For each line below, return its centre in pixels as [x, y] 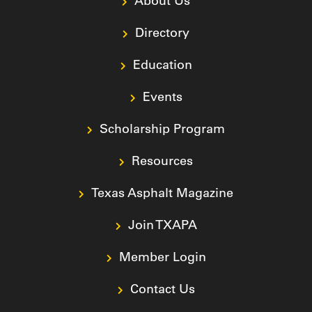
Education [162, 65]
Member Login [162, 257]
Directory [162, 33]
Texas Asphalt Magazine [162, 193]
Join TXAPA [162, 225]
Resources [162, 161]
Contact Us [162, 289]
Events [162, 97]
